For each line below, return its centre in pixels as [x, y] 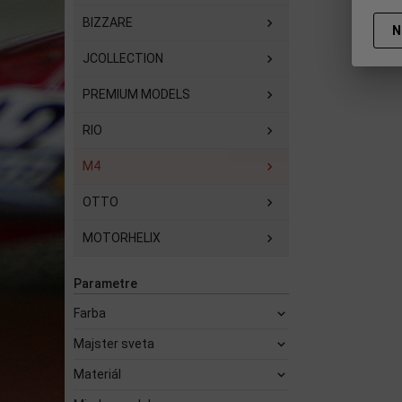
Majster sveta [114, 344]
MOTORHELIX [122, 238]
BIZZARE [108, 22]
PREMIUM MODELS [136, 94]
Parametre [105, 284]
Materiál [97, 374]
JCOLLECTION [123, 58]
